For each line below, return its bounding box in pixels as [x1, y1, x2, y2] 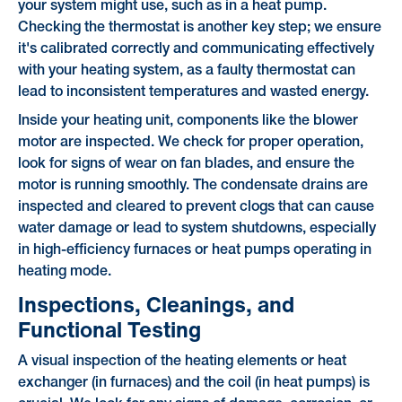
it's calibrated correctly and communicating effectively [17, 43, 374, 57]
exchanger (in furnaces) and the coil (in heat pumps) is [17, 376, 370, 389]
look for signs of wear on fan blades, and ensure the [17, 158, 354, 171]
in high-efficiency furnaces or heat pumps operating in [17, 244, 371, 258]
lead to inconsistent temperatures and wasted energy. [17, 86, 369, 100]
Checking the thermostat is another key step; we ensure [17, 22, 381, 35]
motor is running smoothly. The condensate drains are [17, 179, 368, 193]
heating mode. [17, 266, 111, 279]
